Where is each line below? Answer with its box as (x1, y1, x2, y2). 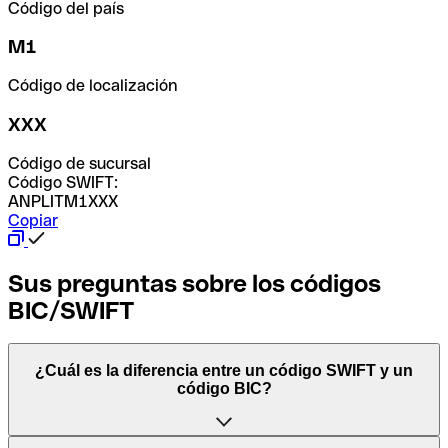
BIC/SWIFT (8, 296, 134, 324)
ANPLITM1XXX (8, 191, 118, 211)
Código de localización (8, 76, 177, 96)
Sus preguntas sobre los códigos (8, 269, 381, 297)
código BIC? (176, 380, 272, 398)
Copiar (8, 210, 58, 230)
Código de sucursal (8, 153, 151, 173)
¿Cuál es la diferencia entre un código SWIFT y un (35, 362, 413, 380)
